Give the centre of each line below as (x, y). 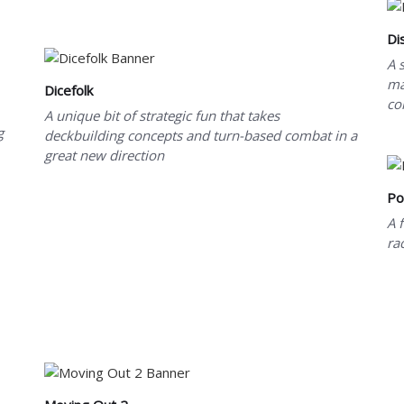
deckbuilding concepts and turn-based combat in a (201, 135)
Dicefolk (69, 90)
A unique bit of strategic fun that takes (162, 115)
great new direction (104, 155)
